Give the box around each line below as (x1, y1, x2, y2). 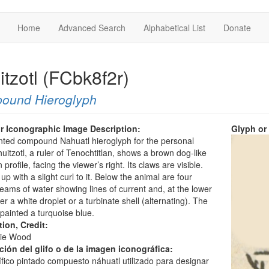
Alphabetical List (144, 22, 205, 34)
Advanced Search (58, 22, 125, 34)
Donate (223, 22, 251, 34)
